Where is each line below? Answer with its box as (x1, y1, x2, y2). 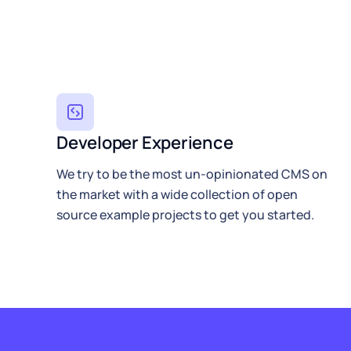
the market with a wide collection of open (56, 185, 298, 203)
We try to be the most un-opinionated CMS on (56, 165, 327, 183)
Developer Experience (56, 130, 233, 154)
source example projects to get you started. (56, 205, 314, 223)
